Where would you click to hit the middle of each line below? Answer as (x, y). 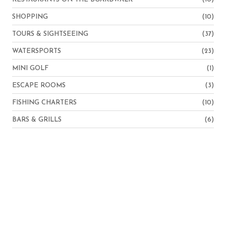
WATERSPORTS (37, 51)
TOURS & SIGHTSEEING (50, 34)
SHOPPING (30, 17)
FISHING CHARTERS (44, 102)
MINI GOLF (30, 68)
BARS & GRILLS (37, 120)
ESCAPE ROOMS (39, 85)
